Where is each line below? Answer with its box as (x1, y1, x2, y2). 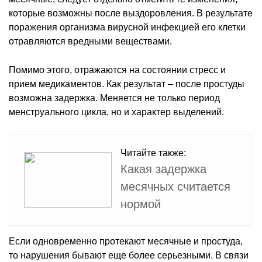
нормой (120, 197, 161, 211)
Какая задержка (120, 162, 206, 175)
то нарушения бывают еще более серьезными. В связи (9, 250, 249, 260)
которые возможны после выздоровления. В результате (9, 8, 253, 18)
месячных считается (120, 180, 230, 193)
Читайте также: (120, 147, 186, 158)
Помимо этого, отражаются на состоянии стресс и (9, 64, 226, 75)
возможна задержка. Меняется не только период (9, 92, 220, 103)
